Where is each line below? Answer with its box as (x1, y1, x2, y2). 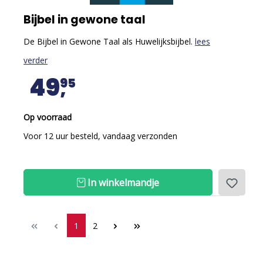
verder (23, 55, 48, 66)
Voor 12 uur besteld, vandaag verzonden (23, 130, 177, 141)
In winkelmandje (85, 176, 159, 189)
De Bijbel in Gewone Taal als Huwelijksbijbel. (23, 36, 195, 47)
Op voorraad (23, 112, 72, 123)
